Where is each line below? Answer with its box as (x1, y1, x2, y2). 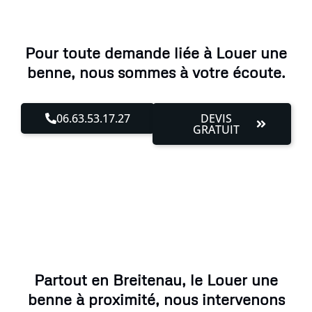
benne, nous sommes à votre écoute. (26, 62, 286, 81)
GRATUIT (193, 121, 240, 137)
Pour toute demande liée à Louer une (25, 42, 287, 62)
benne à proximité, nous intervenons (27, 289, 285, 309)
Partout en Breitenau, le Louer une (34, 270, 278, 289)
